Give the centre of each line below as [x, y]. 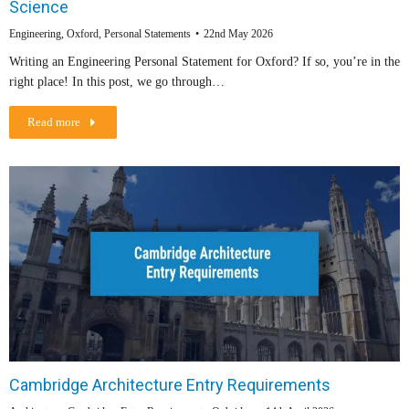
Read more [54, 122]
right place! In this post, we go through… [117, 82]
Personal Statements [147, 34]
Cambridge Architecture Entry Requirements [170, 385]
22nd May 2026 [238, 34]
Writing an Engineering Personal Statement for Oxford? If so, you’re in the [204, 62]
